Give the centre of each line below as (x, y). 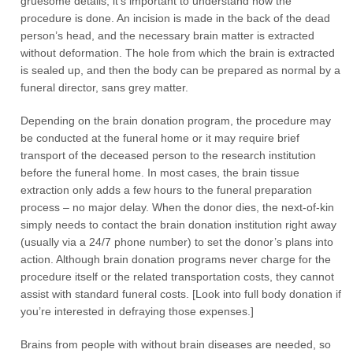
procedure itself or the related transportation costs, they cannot (178, 277)
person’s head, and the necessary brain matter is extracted (168, 35)
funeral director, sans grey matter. (105, 87)
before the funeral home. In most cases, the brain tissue (160, 173)
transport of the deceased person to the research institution (169, 155)
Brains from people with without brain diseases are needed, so (176, 344)
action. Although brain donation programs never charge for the (176, 259)
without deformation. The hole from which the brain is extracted (178, 53)
